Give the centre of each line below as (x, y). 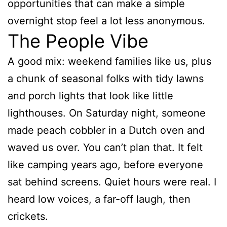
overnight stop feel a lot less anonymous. (106, 21)
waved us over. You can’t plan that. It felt (105, 148)
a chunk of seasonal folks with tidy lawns (106, 79)
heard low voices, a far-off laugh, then (99, 199)
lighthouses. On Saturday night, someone (107, 113)
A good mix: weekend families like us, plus (109, 62)
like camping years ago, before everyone (105, 165)
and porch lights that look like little (90, 96)
